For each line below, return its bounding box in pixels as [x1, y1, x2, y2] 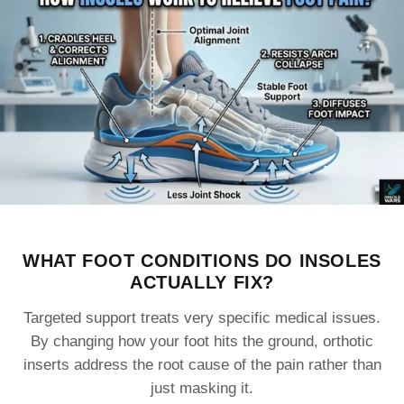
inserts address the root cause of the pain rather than [23, 356, 381, 374]
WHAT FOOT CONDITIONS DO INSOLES [23, 251, 381, 271]
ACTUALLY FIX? [130, 272, 274, 293]
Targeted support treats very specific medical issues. [23, 309, 381, 327]
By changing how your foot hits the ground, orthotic [31, 333, 373, 351]
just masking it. [151, 380, 253, 398]
